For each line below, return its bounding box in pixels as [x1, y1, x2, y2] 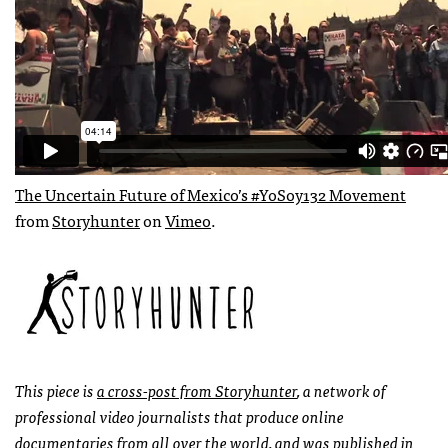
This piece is [15, 376, 97, 403]
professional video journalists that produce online [15, 402, 344, 429]
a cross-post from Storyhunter [97, 376, 297, 403]
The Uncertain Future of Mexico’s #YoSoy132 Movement [15, 180, 406, 207]
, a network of [297, 376, 386, 403]
